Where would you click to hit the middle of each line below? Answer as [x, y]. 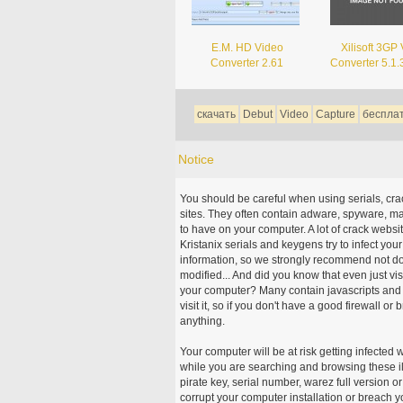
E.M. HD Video [247, 47]
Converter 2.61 [247, 63]
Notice [196, 159]
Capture [335, 114]
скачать [216, 114]
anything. [203, 321]
